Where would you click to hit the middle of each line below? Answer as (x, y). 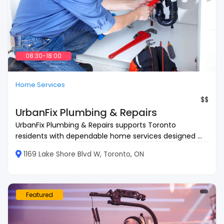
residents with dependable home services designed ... (109, 136)
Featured (39, 194)
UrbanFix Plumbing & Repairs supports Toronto (96, 125)
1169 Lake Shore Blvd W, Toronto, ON (84, 154)
